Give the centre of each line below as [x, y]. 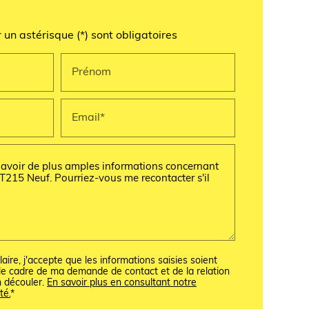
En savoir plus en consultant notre [122, 283]
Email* [89, 118]
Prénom [92, 72]
